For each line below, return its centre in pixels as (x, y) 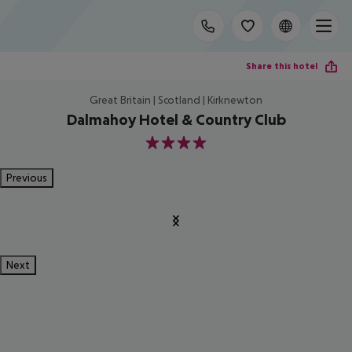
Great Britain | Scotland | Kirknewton (176, 100)
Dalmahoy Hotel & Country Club (176, 119)
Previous (27, 178)
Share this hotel (282, 66)
